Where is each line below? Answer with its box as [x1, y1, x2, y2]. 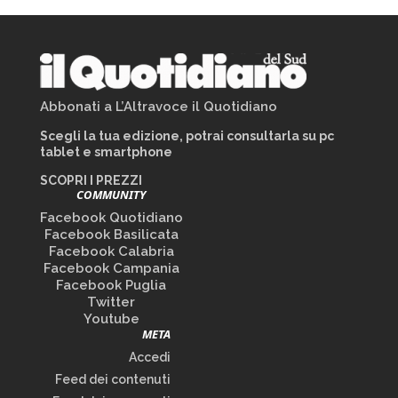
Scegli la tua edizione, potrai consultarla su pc [39, 129, 334, 143]
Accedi [128, 350, 171, 364]
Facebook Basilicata [44, 227, 179, 243]
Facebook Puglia [56, 277, 167, 293]
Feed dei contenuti [54, 372, 171, 386]
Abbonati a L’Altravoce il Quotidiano [39, 99, 277, 115]
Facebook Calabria [48, 243, 174, 259]
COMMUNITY [76, 187, 147, 203]
